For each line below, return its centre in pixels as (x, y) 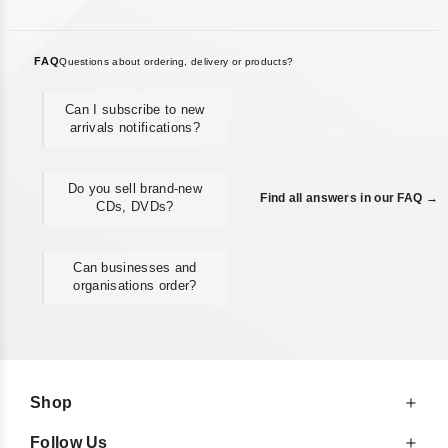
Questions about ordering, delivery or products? (176, 62)
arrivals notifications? (135, 128)
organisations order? (135, 286)
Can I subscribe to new (135, 110)
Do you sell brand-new (135, 189)
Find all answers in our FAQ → (349, 198)
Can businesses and (135, 268)
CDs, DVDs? (135, 207)
